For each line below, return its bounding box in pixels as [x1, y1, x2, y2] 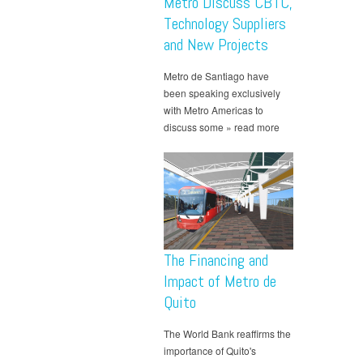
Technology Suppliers [164, 13, 286, 35]
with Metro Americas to [164, 103, 263, 117]
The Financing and [164, 250, 268, 271]
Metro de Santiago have [164, 69, 269, 83]
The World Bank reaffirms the [164, 327, 291, 341]
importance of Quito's [164, 344, 256, 358]
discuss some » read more [164, 120, 280, 135]
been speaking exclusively [164, 86, 280, 100]
